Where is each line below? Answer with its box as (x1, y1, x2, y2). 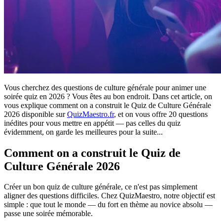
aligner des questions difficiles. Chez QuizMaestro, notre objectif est (4, 191, 215, 200)
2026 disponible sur (4, 110, 67, 118)
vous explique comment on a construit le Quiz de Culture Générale (4, 101, 211, 110)
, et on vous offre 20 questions (114, 110, 208, 118)
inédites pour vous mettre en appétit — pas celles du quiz (4, 118, 181, 127)
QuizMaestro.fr (67, 110, 114, 118)
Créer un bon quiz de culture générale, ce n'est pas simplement (4, 183, 197, 191)
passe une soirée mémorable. (4, 209, 93, 218)
